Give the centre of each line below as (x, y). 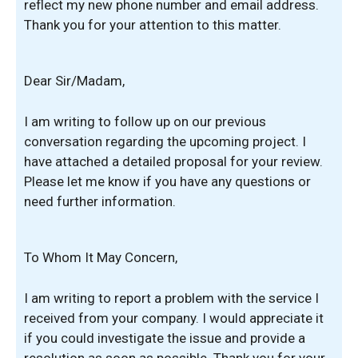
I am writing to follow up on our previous (145, 121)
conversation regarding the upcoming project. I (165, 141)
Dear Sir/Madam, (74, 81)
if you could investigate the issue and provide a (165, 338)
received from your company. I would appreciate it (174, 318)
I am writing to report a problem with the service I (171, 298)
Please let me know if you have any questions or (167, 181)
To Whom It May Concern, (101, 257)
